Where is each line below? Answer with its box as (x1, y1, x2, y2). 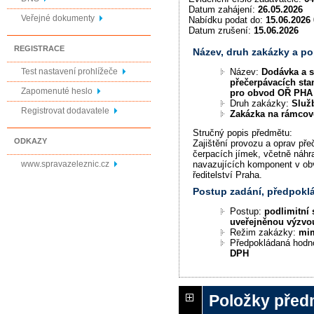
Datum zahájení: (188, 4, 258, 15)
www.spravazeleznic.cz (21, 159, 109, 169)
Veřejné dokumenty (21, 13, 95, 23)
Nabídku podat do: (188, 14, 266, 25)
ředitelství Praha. (193, 170, 263, 181)
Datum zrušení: (188, 25, 254, 36)
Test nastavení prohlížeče (21, 67, 118, 76)
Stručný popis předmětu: (193, 128, 293, 139)
